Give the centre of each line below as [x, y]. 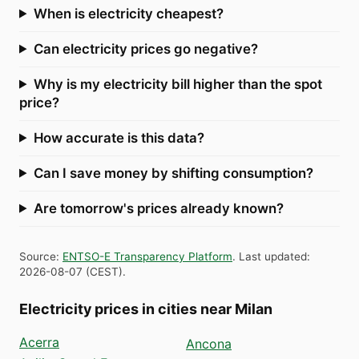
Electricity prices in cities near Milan [146, 309]
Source [38, 256]
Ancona [209, 343]
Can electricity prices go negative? [145, 48]
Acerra [39, 342]
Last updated [273, 256]
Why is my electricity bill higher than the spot [177, 84]
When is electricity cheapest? [128, 13]
